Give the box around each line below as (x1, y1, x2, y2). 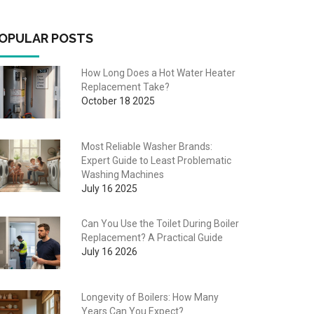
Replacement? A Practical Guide (81, 231, 223, 243)
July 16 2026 (81, 245, 137, 257)
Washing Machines (81, 168, 164, 180)
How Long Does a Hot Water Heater (81, 67, 235, 78)
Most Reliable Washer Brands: (81, 140, 212, 152)
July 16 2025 (81, 182, 137, 194)
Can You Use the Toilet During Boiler (81, 217, 239, 229)
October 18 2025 (81, 95, 155, 107)
